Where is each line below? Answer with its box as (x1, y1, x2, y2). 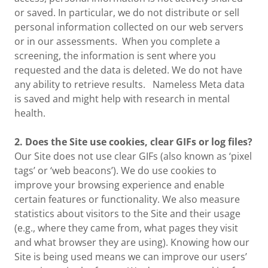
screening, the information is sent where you (14, 49, 216, 62)
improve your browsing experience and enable (14, 178, 224, 191)
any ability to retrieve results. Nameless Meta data (14, 78, 245, 91)
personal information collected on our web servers (14, 20, 243, 33)
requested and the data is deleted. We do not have (14, 63, 242, 77)
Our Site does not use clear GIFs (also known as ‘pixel (14, 150, 252, 163)
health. (14, 106, 48, 120)
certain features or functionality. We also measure (14, 193, 240, 206)
